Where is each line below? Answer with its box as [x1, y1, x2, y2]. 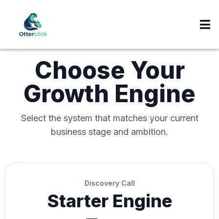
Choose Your [34, 56, 185, 85]
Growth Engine [23, 79, 196, 108]
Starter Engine [47, 190, 172, 212]
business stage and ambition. [51, 127, 168, 137]
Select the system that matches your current [21, 113, 198, 123]
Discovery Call [84, 179, 135, 187]
